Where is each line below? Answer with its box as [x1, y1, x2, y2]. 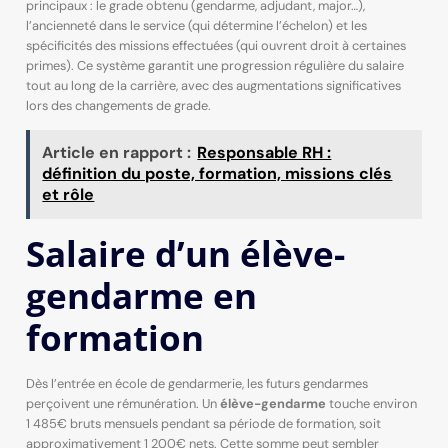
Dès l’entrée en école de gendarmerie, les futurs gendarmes [25, 374, 368, 392]
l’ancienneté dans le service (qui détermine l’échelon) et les [25, 16, 367, 34]
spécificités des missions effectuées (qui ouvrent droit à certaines [25, 36, 406, 54]
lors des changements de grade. [25, 96, 211, 114]
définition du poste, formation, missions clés [42, 163, 393, 185]
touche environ [325, 394, 417, 412]
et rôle [42, 184, 95, 206]
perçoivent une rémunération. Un [25, 394, 220, 412]
